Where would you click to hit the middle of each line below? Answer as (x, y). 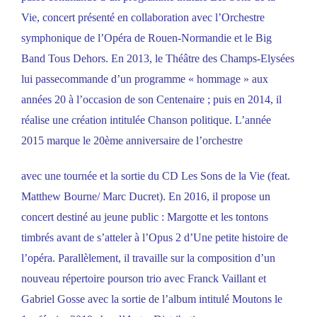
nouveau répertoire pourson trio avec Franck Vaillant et (144, 279)
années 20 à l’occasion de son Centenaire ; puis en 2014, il (151, 100)
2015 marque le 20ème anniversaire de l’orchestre (132, 141)
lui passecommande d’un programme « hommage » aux (145, 79)
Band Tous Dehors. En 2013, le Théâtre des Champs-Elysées (158, 59)
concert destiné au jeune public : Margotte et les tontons (145, 217)
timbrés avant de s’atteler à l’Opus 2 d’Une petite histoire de (155, 238)
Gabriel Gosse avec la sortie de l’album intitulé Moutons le (152, 299)
